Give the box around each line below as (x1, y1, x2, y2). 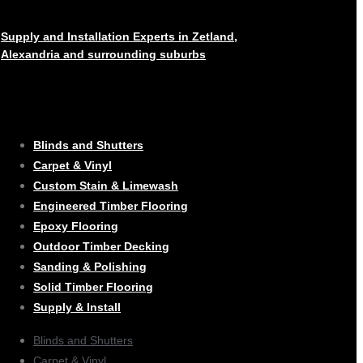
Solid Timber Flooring (33, 280, 154, 293)
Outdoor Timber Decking (33, 239, 170, 253)
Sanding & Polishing (33, 259, 147, 273)
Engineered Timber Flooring (33, 199, 189, 212)
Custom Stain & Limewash (33, 178, 179, 192)
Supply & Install (33, 300, 122, 314)
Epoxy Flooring (33, 219, 119, 233)
